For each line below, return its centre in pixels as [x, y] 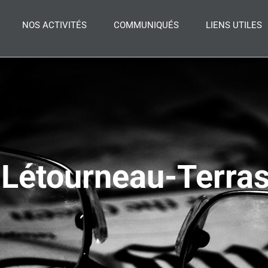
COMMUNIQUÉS [146, 25]
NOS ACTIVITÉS [54, 25]
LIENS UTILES [234, 25]
